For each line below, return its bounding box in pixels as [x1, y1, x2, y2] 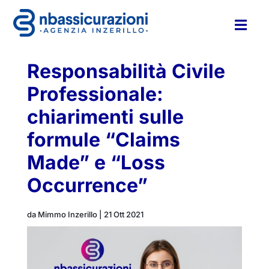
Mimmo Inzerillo [37, 210, 97, 219]
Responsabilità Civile [26, 59, 225, 83]
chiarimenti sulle [26, 105, 184, 128]
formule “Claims [26, 128, 180, 151]
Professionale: [26, 82, 163, 106]
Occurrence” [26, 174, 148, 197]
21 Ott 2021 [103, 210, 144, 219]
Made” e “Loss [26, 151, 165, 174]
